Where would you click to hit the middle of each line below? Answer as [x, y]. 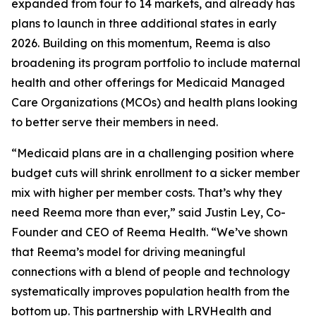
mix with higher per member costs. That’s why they [147, 193]
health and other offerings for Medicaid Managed [148, 83]
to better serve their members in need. [115, 122]
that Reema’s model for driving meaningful [128, 252]
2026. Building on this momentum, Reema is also [141, 43]
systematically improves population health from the [151, 291]
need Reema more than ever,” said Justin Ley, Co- [148, 212]
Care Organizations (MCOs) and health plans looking [154, 102]
